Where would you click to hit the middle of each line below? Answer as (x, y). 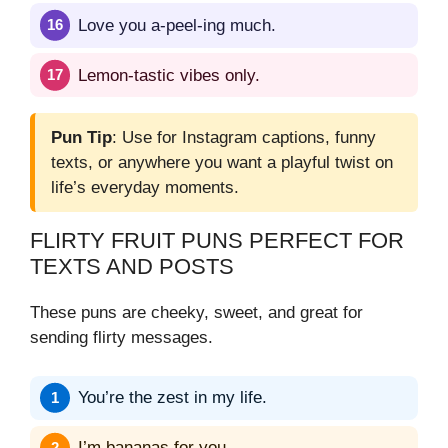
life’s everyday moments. (145, 188)
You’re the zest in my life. (172, 398)
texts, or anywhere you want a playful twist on (222, 163)
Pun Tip (81, 138)
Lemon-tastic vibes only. (169, 75)
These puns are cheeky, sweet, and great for (196, 313)
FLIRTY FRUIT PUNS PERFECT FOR (217, 241)
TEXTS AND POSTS (132, 267)
